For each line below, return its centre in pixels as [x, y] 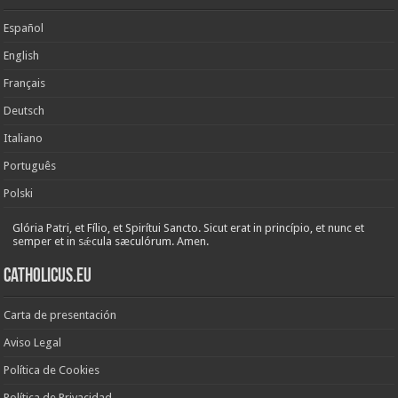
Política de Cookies [52, 370]
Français [25, 83]
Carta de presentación [60, 314]
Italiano [24, 138]
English [22, 55]
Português [30, 165]
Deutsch [24, 110]
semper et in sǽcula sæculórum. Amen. [111, 241]
